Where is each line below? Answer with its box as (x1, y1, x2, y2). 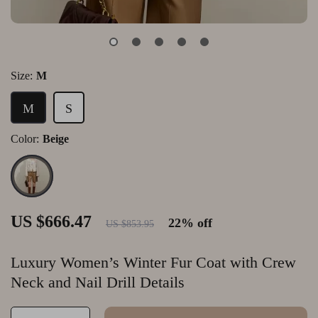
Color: (11, 133, 39, 145)
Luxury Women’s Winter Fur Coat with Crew (11, 253, 296, 271)
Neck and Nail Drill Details (11, 273, 185, 291)
